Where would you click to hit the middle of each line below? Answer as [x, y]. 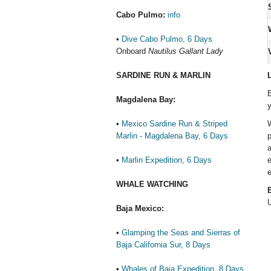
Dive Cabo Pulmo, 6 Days [167, 39]
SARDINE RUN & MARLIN [163, 75]
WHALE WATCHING [152, 184]
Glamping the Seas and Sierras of [181, 233]
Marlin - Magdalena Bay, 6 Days [172, 136]
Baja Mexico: [140, 208]
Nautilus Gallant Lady [186, 51]
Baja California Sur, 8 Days [163, 245]
